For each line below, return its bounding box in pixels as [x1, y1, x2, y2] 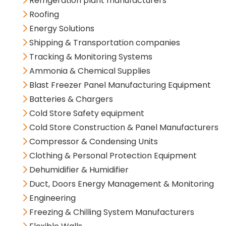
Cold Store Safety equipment [27, 107, 144, 120]
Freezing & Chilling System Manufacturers [27, 206, 194, 218]
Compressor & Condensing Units [27, 136, 158, 148]
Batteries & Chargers [27, 93, 113, 105]
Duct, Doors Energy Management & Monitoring [27, 178, 214, 190]
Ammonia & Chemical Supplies [27, 65, 150, 77]
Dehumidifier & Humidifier [27, 164, 129, 176]
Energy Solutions [27, 23, 94, 35]
